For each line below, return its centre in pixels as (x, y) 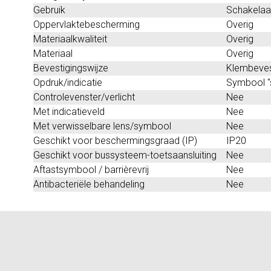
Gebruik (49, 10)
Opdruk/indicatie (68, 82)
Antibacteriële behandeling (89, 184)
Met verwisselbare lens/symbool (102, 126)
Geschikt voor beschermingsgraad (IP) (115, 140)
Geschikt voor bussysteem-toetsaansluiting (125, 155)
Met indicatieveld (69, 111)
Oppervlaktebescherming (87, 24)
